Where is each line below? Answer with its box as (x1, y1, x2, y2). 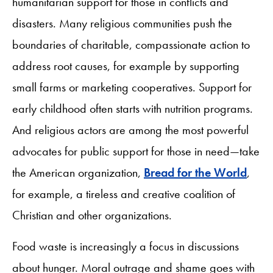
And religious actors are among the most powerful (12, 121, 249, 138)
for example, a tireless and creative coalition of (12, 185, 235, 202)
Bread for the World (144, 164, 247, 180)
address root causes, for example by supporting (12, 57, 239, 74)
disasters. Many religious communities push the (12, 15, 232, 31)
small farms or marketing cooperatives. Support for (12, 79, 252, 95)
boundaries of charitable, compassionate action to (12, 36, 250, 52)
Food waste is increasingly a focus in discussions (12, 238, 239, 254)
